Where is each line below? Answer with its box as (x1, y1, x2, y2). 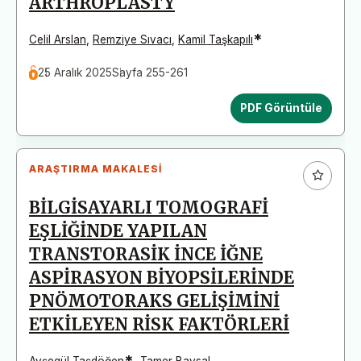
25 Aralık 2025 (38, 65, 113, 79)
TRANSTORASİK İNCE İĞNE (29, 243, 263, 265)
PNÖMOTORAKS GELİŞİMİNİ (29, 290, 280, 312)
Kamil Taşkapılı (178, 32, 253, 46)
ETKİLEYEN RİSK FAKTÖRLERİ (29, 313, 289, 335)
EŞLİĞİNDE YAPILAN (29, 220, 207, 242)
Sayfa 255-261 (112, 65, 189, 79)
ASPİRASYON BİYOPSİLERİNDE (29, 267, 294, 288)
